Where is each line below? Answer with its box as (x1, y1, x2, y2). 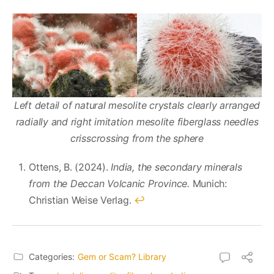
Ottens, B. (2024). (29, 161, 108, 174)
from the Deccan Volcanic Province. (29, 177, 193, 190)
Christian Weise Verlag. (29, 194, 135, 207)
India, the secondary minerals (108, 161, 242, 174)
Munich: (192, 177, 227, 190)
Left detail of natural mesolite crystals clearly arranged (13, 99, 261, 112)
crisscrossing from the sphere (70, 132, 204, 145)
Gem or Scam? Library (78, 251, 166, 262)
